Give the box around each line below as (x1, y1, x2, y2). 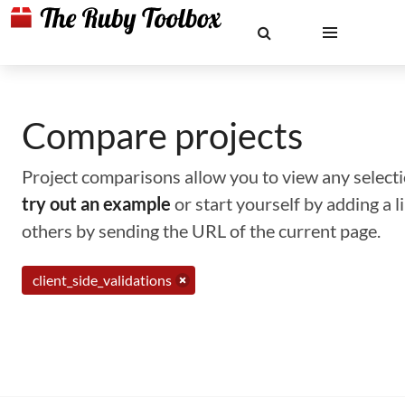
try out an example (22, 193, 171, 214)
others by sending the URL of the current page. (22, 220, 381, 241)
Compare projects (22, 114, 303, 157)
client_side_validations (33, 271, 172, 288)
